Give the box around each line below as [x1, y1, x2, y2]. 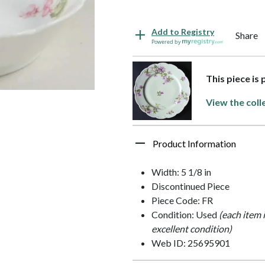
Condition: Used [151, 208, 219, 220]
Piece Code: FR [151, 194, 213, 206]
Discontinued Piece [151, 180, 230, 192]
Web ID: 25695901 [151, 237, 230, 248]
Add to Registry [151, 26, 214, 37]
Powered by [151, 37, 182, 46]
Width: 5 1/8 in [151, 166, 211, 177]
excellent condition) [151, 222, 232, 234]
